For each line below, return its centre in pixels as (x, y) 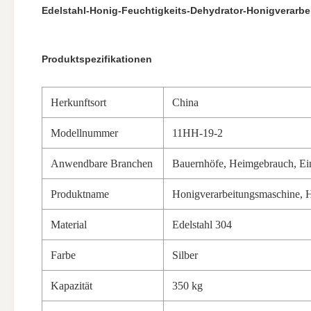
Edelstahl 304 (202, 225)
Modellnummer (84, 133)
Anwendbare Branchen (102, 163)
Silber (185, 255)
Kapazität (72, 286)
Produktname (80, 194)
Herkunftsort (78, 102)
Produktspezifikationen (97, 59)
